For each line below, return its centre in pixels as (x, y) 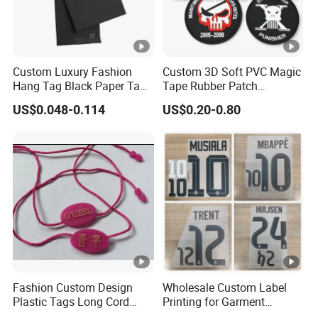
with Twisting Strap (62, 100)
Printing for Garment (213, 301)
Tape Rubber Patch (210, 86)
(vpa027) (185, 100)
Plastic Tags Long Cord (71, 301)
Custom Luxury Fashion (73, 72)
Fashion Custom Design (73, 287)
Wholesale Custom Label (224, 287)
